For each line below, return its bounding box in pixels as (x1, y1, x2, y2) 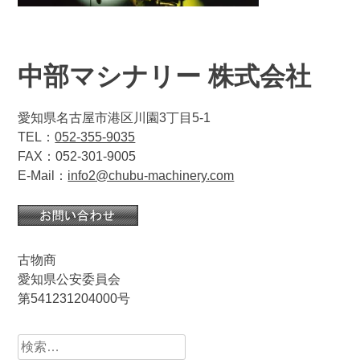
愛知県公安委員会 (18, 272, 121, 286)
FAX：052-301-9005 (18, 149, 137, 163)
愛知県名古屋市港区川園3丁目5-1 (18, 110, 211, 125)
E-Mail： (18, 168, 68, 182)
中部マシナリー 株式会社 (18, 61, 312, 91)
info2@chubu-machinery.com (67, 168, 235, 182)
